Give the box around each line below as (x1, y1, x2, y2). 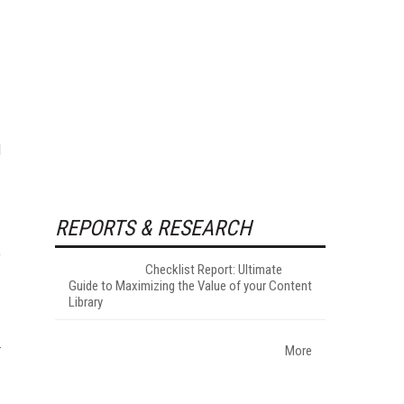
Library (69, 293, 103, 310)
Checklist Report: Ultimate (145, 261, 282, 278)
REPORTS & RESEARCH (55, 215, 252, 241)
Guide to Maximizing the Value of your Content (69, 277, 312, 294)
